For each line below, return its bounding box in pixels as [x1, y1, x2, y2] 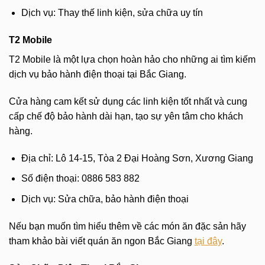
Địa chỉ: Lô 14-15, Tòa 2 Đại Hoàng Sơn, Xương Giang [21, 153, 253, 163]
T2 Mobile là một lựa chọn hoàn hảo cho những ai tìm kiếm [9, 54, 256, 65]
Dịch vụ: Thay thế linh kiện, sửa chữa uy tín [21, 8, 203, 18]
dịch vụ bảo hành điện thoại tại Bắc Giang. [9, 69, 186, 80]
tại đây [195, 235, 222, 246]
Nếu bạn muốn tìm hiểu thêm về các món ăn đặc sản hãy [9, 221, 246, 231]
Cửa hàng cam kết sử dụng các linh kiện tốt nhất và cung [9, 96, 247, 106]
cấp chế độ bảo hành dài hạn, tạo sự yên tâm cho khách [9, 111, 243, 121]
